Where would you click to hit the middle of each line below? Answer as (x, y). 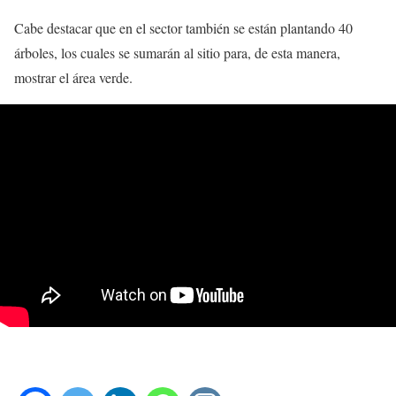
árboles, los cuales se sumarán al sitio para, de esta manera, (177, 53)
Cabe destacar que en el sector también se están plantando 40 (183, 28)
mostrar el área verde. (73, 77)
